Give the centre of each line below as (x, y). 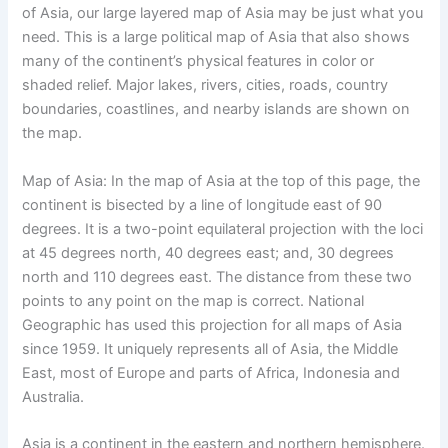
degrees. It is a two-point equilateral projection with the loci (223, 228)
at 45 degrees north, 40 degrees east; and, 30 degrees (208, 252)
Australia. (53, 396)
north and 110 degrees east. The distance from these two (217, 276)
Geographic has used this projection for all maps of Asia (212, 324)
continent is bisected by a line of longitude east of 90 (202, 204)
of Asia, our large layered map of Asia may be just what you (223, 13)
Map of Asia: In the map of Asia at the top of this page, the (221, 180)
